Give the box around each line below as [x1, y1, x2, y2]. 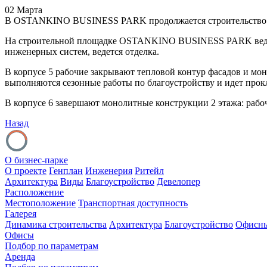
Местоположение [5, 198, 76, 208]
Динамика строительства [5, 219, 107, 229]
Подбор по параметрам [5, 241, 98, 251]
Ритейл [135, 166, 164, 176]
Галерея [5, 209, 36, 219]
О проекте [5, 166, 46, 176]
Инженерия [85, 166, 132, 176]
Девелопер [157, 176, 200, 187]
